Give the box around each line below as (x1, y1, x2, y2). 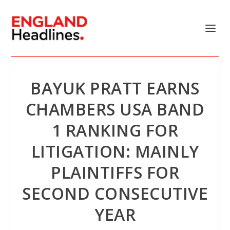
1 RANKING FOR (51, 119, 179, 141)
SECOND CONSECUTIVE (22, 182, 208, 204)
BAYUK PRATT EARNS (30, 77, 200, 99)
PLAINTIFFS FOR (51, 161, 179, 183)
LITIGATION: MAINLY (31, 140, 199, 162)
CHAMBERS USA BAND (25, 98, 205, 120)
